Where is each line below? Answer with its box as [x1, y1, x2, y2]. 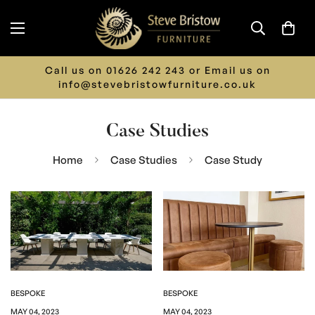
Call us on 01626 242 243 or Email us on [44, 64, 271, 77]
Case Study [205, 153, 262, 167]
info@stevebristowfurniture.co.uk [58, 78, 257, 91]
